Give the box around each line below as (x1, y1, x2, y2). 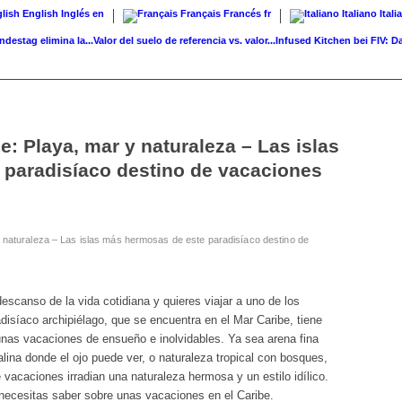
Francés (223, 8, 261, 19)
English (22, 8, 58, 19)
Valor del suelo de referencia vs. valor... (65, 35, 248, 46)
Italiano (342, 8, 377, 19)
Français (180, 8, 221, 19)
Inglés (61, 8, 90, 19)
